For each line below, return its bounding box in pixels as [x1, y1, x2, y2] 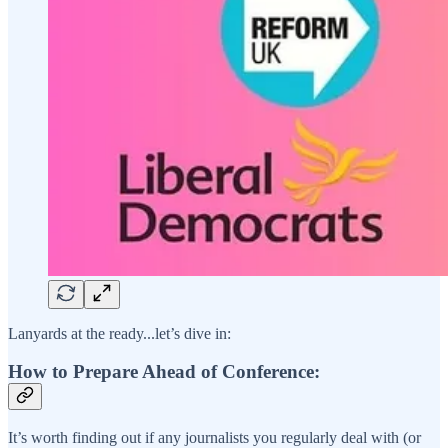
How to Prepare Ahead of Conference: [8, 361, 320, 383]
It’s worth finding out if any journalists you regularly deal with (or [8, 428, 421, 446]
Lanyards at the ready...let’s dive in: [8, 324, 231, 342]
